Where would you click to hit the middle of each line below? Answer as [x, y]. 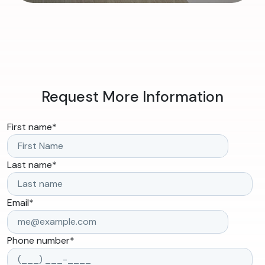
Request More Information [132, 97]
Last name [30, 165]
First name [30, 127]
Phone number [38, 241]
